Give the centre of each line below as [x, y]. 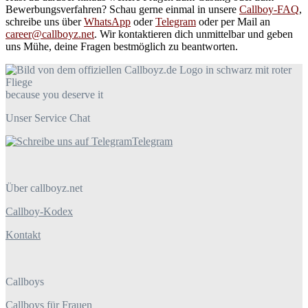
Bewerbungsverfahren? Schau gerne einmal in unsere [122, 10]
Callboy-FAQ [269, 10]
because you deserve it [54, 95]
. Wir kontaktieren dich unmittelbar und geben [194, 34]
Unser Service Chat [48, 118]
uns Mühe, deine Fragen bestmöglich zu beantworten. [122, 47]
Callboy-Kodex [39, 212]
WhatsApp [107, 22]
